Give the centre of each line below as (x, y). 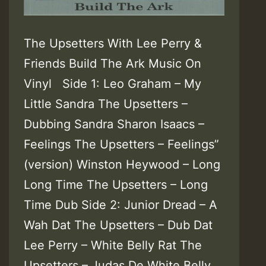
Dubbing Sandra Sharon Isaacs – (114, 124)
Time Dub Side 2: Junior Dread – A (121, 205)
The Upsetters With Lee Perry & (113, 43)
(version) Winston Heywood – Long (122, 164)
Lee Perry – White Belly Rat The (113, 245)
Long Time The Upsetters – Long (116, 184)
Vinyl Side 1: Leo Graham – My (113, 83)
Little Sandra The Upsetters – (106, 104)
